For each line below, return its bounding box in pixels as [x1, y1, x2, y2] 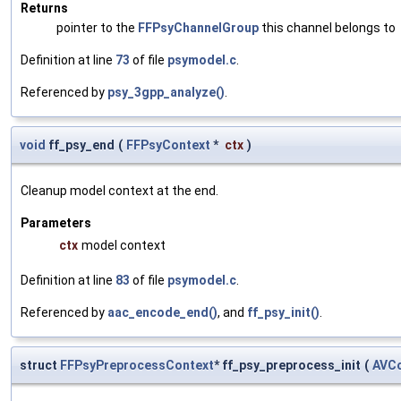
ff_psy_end [46, 138, 115, 153]
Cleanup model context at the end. [21, 183, 218, 199]
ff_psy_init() [247, 305, 320, 320]
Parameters [21, 216, 91, 231]
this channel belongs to [259, 21, 396, 36]
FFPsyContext [126, 138, 210, 153]
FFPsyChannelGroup [138, 21, 259, 36]
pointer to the [56, 21, 138, 36]
